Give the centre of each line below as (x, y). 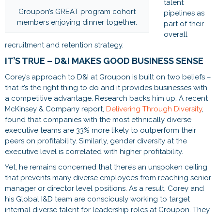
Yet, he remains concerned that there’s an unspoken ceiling (106, 167)
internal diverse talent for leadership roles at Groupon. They (107, 209)
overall (176, 34)
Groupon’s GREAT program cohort (77, 11)
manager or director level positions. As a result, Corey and (104, 188)
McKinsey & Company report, (55, 109)
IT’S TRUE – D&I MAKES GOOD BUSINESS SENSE (104, 61)
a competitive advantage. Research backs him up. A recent (106, 98)
